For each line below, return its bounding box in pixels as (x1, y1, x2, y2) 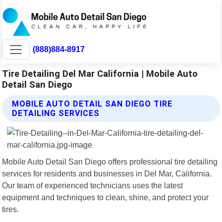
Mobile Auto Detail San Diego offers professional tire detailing (2, 157, 218, 166)
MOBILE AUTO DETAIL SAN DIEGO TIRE (12, 99, 173, 109)
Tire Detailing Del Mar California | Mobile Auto (2, 68, 198, 79)
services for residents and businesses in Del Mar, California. (2, 168, 212, 178)
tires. (2, 204, 19, 214)
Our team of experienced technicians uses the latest (2, 180, 183, 190)
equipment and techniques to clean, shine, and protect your (2, 192, 209, 202)
